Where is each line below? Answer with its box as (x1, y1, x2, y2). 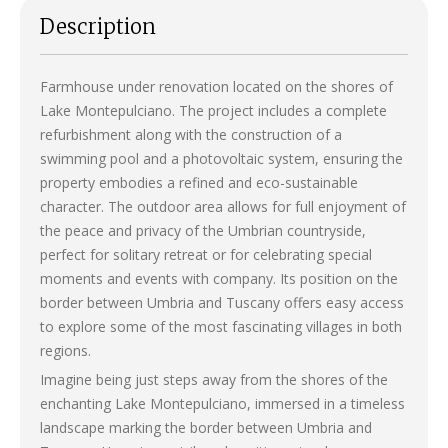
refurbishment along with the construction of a (40, 124, 342, 144)
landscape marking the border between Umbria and (40, 417, 372, 437)
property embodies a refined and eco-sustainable (40, 172, 358, 192)
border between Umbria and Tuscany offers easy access (40, 292, 404, 312)
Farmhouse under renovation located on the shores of (40, 76, 393, 96)
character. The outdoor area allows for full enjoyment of (40, 196, 406, 216)
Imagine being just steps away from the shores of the (40, 369, 388, 389)
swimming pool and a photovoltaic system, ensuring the (40, 148, 403, 168)
